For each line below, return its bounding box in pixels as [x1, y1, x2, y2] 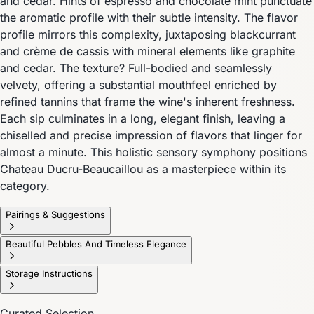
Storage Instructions [6, 267, 93, 279]
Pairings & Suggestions [6, 208, 105, 220]
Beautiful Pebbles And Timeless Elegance [6, 238, 186, 250]
